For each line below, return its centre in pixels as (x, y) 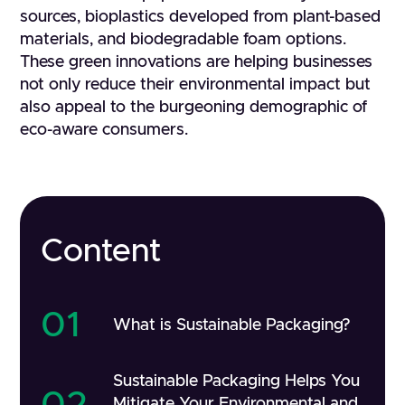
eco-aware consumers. (104, 130)
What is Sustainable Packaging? (231, 325)
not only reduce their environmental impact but (196, 85)
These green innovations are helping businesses (197, 62)
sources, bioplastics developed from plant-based (201, 17)
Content (100, 251)
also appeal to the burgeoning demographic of (194, 108)
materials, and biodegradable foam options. (184, 40)
